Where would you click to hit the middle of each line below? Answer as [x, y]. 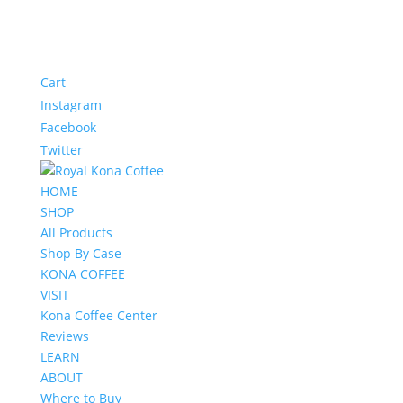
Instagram [71, 105]
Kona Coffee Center [99, 315]
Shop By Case [81, 253]
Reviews [64, 336]
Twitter [61, 150]
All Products [76, 233]
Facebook [68, 127]
